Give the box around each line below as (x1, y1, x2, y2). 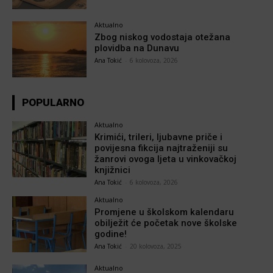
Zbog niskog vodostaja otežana (94, 32, 231, 43)
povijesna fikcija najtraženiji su (94, 143, 229, 154)
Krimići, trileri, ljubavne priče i (94, 132, 223, 143)
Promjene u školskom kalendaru (94, 207, 235, 218)
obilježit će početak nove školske (94, 218, 238, 229)
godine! (94, 229, 127, 240)
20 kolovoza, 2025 (130, 242, 182, 251)
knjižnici (94, 165, 131, 176)
